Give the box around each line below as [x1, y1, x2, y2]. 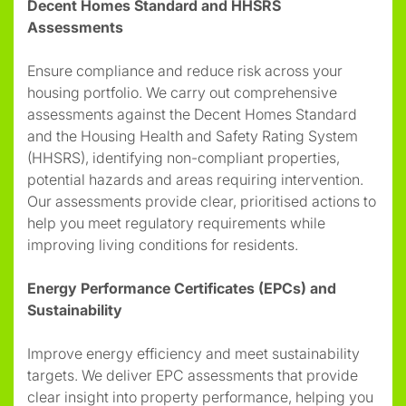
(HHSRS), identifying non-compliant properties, [27, 148, 340, 167]
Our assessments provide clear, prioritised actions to [27, 191, 376, 210]
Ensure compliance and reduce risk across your [27, 61, 343, 80]
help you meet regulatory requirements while [27, 213, 325, 232]
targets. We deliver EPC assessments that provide [27, 365, 358, 384]
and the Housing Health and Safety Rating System [27, 126, 358, 145]
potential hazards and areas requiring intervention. [27, 169, 363, 188]
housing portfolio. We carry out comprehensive [27, 82, 337, 101]
